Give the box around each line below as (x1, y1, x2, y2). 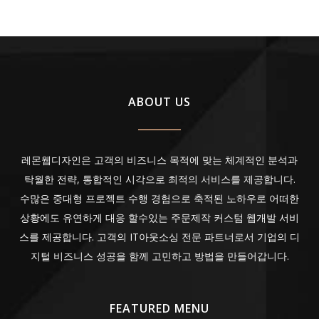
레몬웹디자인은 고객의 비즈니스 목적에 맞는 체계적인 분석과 (21, 153, 298, 167)
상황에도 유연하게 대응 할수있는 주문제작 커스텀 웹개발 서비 (20, 211, 299, 224)
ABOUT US (128, 94, 191, 110)
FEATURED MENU (110, 300, 209, 316)
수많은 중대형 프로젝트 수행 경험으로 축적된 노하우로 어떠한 (20, 192, 299, 205)
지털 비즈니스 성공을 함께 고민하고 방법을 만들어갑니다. (30, 249, 289, 263)
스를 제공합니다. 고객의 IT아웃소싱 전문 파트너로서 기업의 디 (19, 230, 300, 244)
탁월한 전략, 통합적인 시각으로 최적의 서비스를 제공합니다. (23, 172, 296, 186)
